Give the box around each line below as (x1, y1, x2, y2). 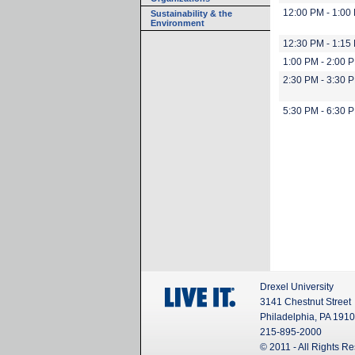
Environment (151, 18, 204, 28)
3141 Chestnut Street (260, 297, 351, 307)
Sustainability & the (151, 9, 232, 18)
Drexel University (260, 282, 334, 292)
